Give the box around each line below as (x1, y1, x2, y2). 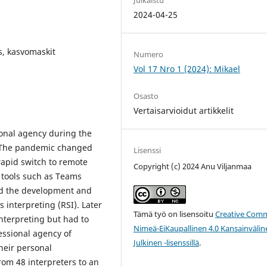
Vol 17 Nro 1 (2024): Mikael (133, 63, 241, 74)
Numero (133, 48, 164, 60)
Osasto (133, 90, 159, 101)
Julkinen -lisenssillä (133, 237, 200, 249)
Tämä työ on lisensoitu (133, 209, 216, 220)
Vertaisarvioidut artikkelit (133, 104, 234, 116)
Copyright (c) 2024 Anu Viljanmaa (133, 161, 252, 172)
